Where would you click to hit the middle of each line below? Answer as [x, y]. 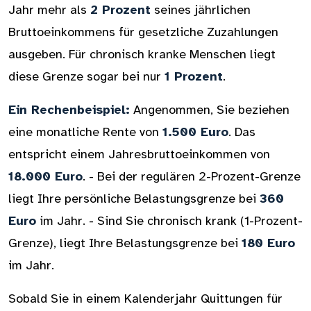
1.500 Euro [195, 132]
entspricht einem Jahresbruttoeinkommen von [139, 154]
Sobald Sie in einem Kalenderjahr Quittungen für [145, 299]
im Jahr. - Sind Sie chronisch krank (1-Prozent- [169, 221]
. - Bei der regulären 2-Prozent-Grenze [192, 176]
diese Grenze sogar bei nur [86, 76]
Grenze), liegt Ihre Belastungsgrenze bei [125, 243]
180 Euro [268, 243]
